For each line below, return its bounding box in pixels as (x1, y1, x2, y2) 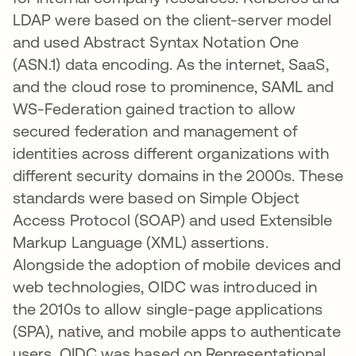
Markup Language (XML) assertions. (13, 233, 269, 252)
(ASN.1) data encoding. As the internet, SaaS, (13, 55, 329, 74)
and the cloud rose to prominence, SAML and (13, 77, 335, 96)
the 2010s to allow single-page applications (13, 300, 323, 319)
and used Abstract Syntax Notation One (13, 33, 299, 52)
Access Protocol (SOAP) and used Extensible (13, 211, 333, 230)
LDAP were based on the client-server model (13, 10, 332, 29)
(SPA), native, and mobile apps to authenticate (13, 322, 341, 341)
